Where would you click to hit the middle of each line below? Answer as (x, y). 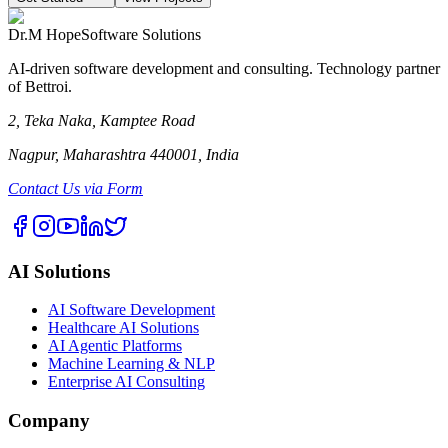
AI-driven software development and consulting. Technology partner (224, 68)
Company (49, 421)
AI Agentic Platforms (115, 346)
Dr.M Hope (44, 34)
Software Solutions (141, 34)
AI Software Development (131, 310)
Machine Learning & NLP (131, 364)
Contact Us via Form (75, 188)
